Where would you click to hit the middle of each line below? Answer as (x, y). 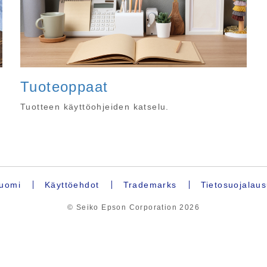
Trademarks (150, 185)
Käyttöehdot (72, 185)
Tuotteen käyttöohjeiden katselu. (95, 107)
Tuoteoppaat (64, 87)
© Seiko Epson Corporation (123, 208)
